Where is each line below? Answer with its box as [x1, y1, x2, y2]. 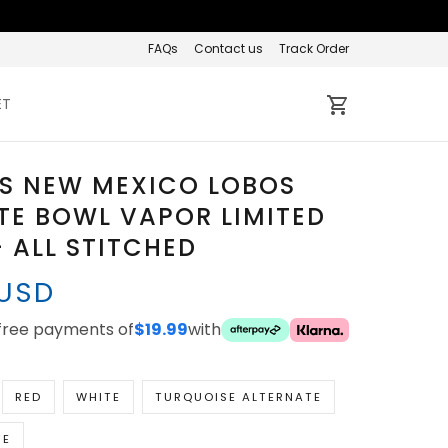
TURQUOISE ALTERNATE [154, 389, 322, 406]
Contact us [194, 40, 263, 57]
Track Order [279, 40, 349, 57]
